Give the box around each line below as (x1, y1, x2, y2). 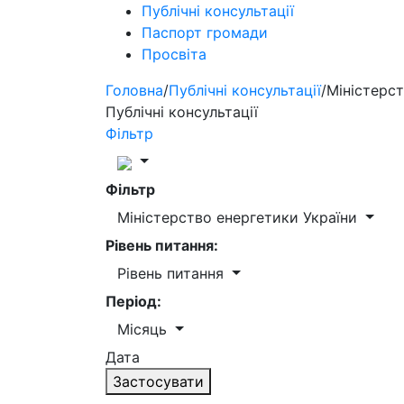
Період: (106, 292, 161, 310)
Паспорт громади (142, 23, 268, 41)
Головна (106, 81, 163, 99)
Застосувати (113, 372, 204, 390)
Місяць (117, 320, 171, 338)
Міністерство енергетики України (117, 208, 362, 226)
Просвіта (142, 45, 207, 63)
